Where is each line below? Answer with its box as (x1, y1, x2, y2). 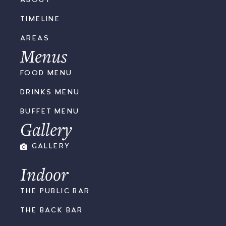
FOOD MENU (20, 70, 73, 77)
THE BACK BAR (20, 207, 83, 214)
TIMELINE (20, 16, 61, 23)
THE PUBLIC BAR (20, 188, 90, 195)
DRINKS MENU (20, 89, 80, 96)
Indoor (20, 162, 68, 186)
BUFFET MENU (20, 108, 80, 116)
